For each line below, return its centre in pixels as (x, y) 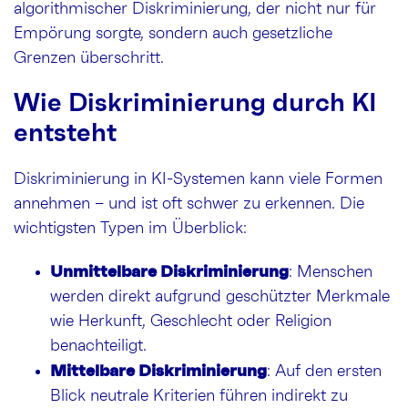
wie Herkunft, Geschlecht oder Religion (191, 322)
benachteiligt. (98, 347)
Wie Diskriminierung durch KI (195, 104)
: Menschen (331, 273)
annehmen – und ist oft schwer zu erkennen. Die (189, 204)
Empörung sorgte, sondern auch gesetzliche (173, 34)
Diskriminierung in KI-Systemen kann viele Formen (198, 180)
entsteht (65, 134)
